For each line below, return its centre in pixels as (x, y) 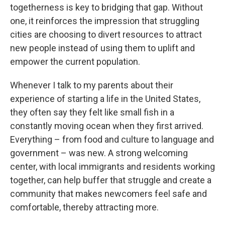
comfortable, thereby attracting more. (84, 207)
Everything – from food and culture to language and (112, 139)
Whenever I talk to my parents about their (92, 85)
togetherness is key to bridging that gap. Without (106, 7)
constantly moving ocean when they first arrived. (107, 126)
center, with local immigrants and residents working (113, 166)
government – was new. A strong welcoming (99, 153)
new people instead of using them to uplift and (102, 48)
